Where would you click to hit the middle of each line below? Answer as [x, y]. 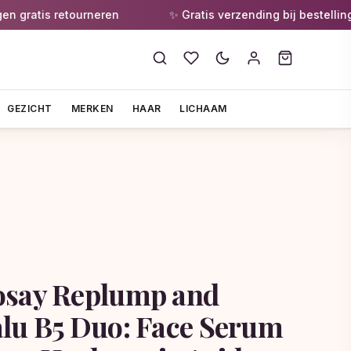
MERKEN [92, 108]
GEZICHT [30, 108]
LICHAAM [203, 108]
